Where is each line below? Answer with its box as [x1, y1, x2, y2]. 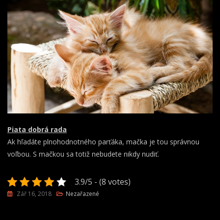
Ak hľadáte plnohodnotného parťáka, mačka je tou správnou [7, 137, 199, 146]
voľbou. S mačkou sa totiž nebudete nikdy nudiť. [7, 149, 159, 159]
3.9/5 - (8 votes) [75, 176, 131, 187]
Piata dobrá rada [7, 124, 67, 134]
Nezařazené [66, 189, 99, 198]
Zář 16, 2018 [17, 189, 52, 198]
